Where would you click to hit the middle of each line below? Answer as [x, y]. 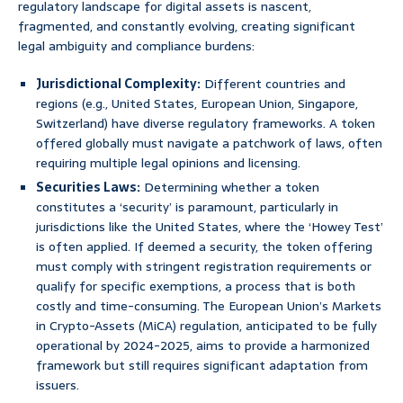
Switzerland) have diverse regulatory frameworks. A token [206, 124]
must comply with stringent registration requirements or [204, 267]
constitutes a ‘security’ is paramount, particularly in [187, 207]
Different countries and [273, 84]
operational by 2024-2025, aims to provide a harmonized [203, 346]
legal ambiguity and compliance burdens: [136, 46]
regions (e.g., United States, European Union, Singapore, [197, 104]
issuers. [58, 385]
